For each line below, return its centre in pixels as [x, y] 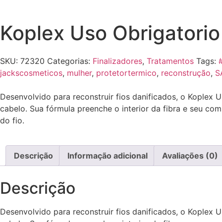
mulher [79, 73]
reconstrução [186, 73]
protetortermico [126, 73]
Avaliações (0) [190, 156]
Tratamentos [170, 61]
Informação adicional [108, 156]
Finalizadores [117, 61]
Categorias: [69, 61]
